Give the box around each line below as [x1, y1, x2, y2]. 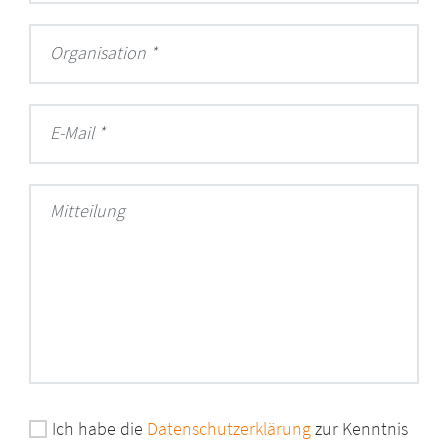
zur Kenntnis [311, 417, 409, 441]
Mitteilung [50, 199, 126, 223]
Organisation [50, 41, 147, 65]
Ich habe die [52, 417, 148, 441]
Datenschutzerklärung [147, 417, 312, 441]
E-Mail [50, 121, 95, 145]
